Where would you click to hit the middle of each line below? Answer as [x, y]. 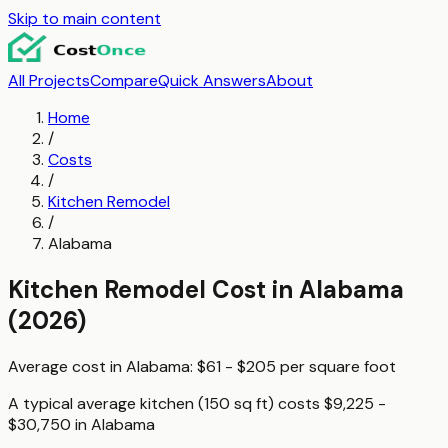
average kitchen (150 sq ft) [175, 403]
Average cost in [67, 366]
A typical [42, 403]
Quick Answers [212, 80]
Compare [124, 80]
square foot [352, 366]
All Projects [49, 80]
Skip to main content [84, 18]
